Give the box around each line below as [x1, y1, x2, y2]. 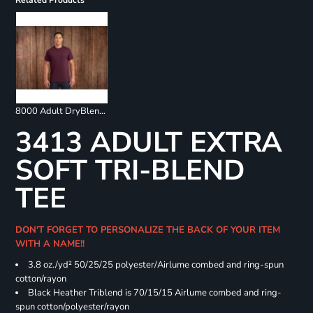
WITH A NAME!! [15, 238, 90, 251]
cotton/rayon [15, 272, 66, 286]
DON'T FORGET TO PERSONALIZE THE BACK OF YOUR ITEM [15, 224, 280, 237]
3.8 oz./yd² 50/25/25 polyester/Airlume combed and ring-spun [27, 259, 284, 272]
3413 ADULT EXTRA [15, 124, 282, 162]
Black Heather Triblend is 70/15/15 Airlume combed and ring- [27, 286, 282, 300]
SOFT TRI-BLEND [15, 152, 245, 190]
